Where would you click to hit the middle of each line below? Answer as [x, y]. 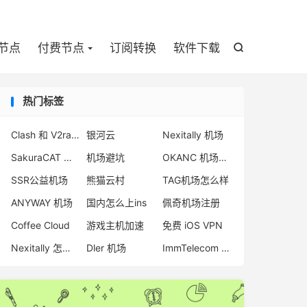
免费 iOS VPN [192, 225]
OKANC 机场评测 [222, 157]
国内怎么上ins [117, 202]
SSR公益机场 [39, 180]
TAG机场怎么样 [195, 180]
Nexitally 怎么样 [66, 248]
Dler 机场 [107, 248]
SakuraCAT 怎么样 [68, 157]
